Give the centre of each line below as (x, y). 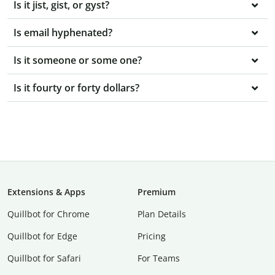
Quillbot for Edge (42, 236)
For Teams (159, 258)
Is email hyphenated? (63, 33)
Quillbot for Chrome (48, 214)
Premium (157, 192)
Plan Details (162, 214)
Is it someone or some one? (78, 60)
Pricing (152, 236)
